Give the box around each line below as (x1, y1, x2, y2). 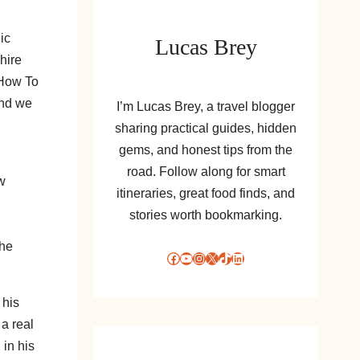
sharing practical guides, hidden (115, 121, 297, 136)
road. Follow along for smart (126, 164, 285, 179)
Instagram (192, 250, 202, 264)
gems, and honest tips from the (119, 142, 292, 157)
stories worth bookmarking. (129, 207, 282, 223)
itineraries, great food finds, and (117, 186, 295, 201)
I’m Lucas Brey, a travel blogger (117, 99, 295, 114)
